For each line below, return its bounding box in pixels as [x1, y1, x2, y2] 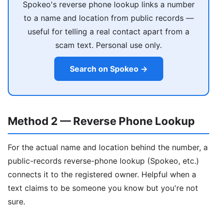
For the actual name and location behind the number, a [8, 142, 208, 152]
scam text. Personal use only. [55, 40, 162, 50]
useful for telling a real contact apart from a [28, 27, 189, 37]
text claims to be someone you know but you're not [8, 183, 198, 193]
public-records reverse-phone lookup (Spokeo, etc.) [8, 155, 199, 166]
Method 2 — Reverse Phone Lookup [8, 114, 195, 127]
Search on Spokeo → [69, 63, 148, 74]
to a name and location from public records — [23, 13, 194, 23]
